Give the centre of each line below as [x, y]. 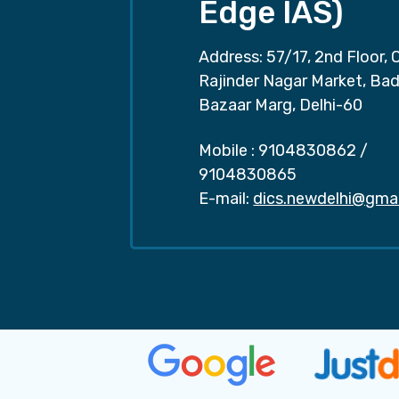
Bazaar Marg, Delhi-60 [281, 106]
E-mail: [224, 199]
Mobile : [227, 151]
